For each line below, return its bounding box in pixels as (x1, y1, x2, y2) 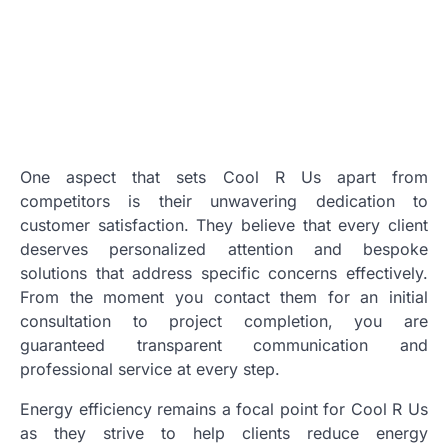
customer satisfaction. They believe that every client (20, 214, 428, 235)
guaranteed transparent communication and (20, 334, 428, 355)
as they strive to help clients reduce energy (20, 422, 428, 443)
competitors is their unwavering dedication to (20, 190, 428, 211)
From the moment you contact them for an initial (20, 286, 428, 307)
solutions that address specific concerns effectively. (20, 262, 428, 283)
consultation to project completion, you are (20, 310, 428, 331)
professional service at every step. (20, 358, 280, 379)
